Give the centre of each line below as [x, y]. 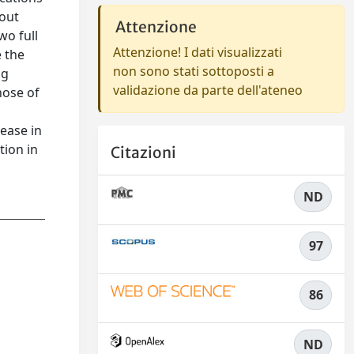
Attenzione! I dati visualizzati [198, 52]
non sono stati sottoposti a [194, 71]
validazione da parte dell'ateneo [208, 90]
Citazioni [143, 153]
